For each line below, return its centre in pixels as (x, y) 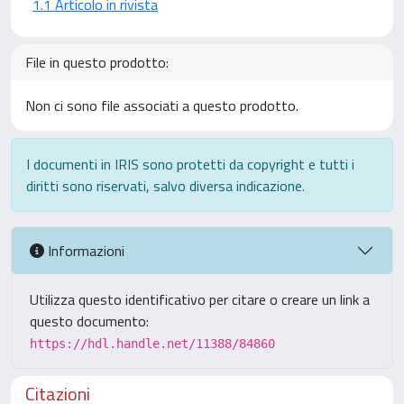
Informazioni (84, 250)
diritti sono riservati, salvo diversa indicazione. (165, 186)
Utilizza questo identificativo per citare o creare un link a (200, 299)
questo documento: (89, 321)
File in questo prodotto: (97, 62)
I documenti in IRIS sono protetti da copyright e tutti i (190, 164)
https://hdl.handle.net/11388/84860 (152, 344)
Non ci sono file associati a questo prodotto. (162, 106)
